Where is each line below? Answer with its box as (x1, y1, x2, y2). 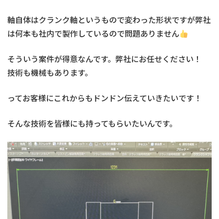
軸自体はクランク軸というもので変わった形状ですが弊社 (7, 14, 211, 25)
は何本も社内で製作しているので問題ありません (7, 27, 179, 39)
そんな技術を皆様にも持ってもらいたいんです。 (7, 117, 177, 129)
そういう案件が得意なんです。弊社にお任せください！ (7, 53, 201, 65)
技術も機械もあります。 (7, 66, 92, 78)
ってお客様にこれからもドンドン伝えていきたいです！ (7, 92, 202, 104)
